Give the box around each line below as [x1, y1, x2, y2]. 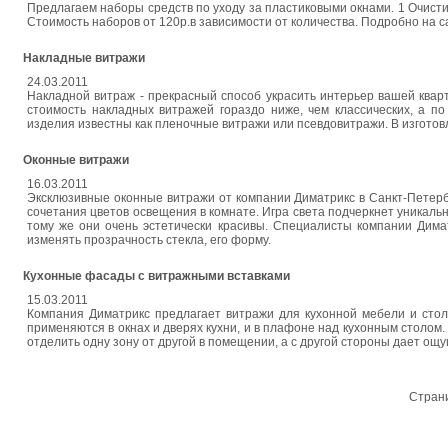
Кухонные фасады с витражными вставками [23, 269, 290, 283]
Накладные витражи [23, 51, 145, 65]
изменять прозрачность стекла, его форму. [27, 233, 271, 247]
